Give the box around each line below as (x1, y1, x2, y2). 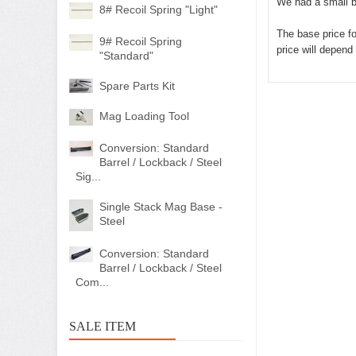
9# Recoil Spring (99, 35, 182, 48)
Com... (75, 276, 109, 288)
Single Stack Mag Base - (99, 200, 222, 213)
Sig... (75, 170, 101, 183)
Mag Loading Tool (99, 110, 189, 122)
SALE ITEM (69, 319, 136, 333)
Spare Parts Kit (99, 79, 175, 92)
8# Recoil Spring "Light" (99, 3, 218, 16)
